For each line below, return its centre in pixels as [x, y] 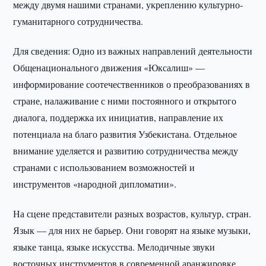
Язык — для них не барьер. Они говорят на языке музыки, [132, 230]
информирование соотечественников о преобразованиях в [132, 84]
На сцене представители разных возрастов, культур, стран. [132, 213]
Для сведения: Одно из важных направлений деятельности [133, 51]
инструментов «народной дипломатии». [95, 184]
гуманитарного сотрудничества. [78, 21]
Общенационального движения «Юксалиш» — [109, 67]
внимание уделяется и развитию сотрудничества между [126, 151]
